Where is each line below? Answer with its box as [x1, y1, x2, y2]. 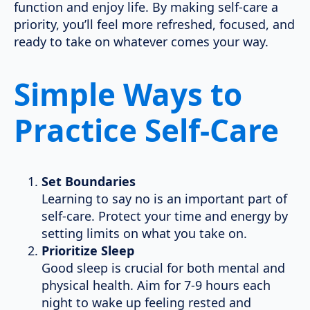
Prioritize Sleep [42, 242, 134, 259]
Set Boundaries [42, 173, 136, 190]
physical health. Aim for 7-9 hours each [42, 277, 271, 294]
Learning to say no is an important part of [42, 190, 287, 208]
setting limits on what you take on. [42, 225, 247, 242]
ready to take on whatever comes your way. [14, 33, 268, 51]
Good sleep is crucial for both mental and [42, 259, 285, 277]
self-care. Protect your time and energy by [42, 208, 288, 225]
